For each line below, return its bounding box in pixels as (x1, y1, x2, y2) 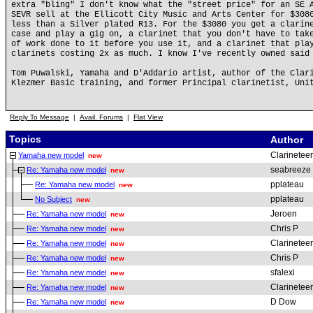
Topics (6, 133, 41, 145)
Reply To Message (10, 113, 69, 121)
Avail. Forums (80, 113, 123, 121)
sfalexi (270, 268, 295, 277)
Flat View (133, 113, 163, 121)
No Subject (35, 195, 72, 203)
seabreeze (270, 165, 311, 175)
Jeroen (270, 209, 297, 219)
